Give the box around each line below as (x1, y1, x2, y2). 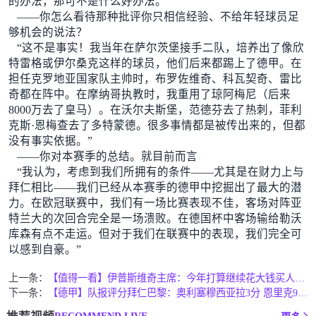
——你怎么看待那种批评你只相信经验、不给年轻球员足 (16, 10, 299, 23)
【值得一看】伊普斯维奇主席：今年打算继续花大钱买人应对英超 (294, 272, 305, 284)
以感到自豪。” (8, 243, 81, 255)
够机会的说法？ (8, 25, 87, 38)
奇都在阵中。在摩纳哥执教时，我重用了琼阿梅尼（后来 (8, 87, 291, 100)
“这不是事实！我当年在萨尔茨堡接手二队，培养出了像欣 (16, 41, 304, 54)
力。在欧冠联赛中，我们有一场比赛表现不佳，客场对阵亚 (8, 196, 302, 209)
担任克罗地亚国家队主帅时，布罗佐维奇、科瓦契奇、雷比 (8, 72, 302, 85)
